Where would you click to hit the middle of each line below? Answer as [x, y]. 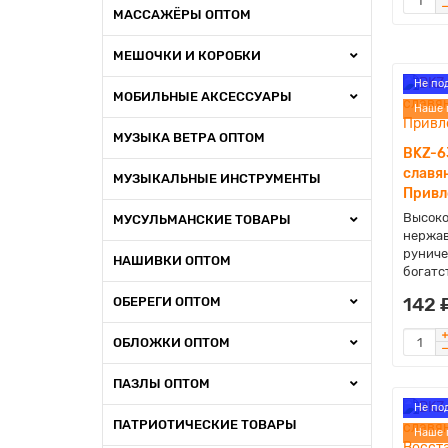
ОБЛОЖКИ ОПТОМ [171, 342]
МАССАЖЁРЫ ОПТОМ [182, 14]
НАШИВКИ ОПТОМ [172, 260]
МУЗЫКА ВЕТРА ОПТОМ [189, 137]
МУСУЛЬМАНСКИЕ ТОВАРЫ [202, 219]
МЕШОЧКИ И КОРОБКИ [187, 55]
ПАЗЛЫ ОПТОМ [161, 383]
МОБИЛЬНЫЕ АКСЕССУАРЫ [202, 96]
